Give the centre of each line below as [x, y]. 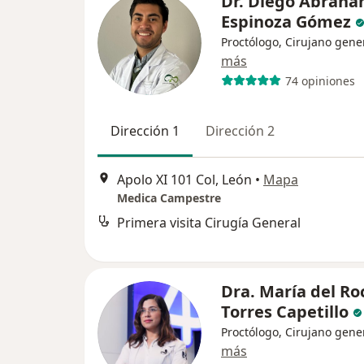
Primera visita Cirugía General [209, 222]
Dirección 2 [240, 131]
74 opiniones [320, 80]
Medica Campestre [169, 197]
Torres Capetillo [287, 312]
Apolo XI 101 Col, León [184, 179]
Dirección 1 [145, 131]
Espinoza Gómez [288, 22]
